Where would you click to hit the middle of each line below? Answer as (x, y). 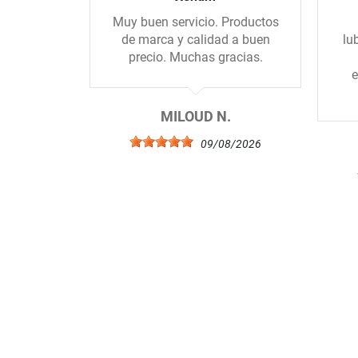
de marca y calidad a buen (195, 40)
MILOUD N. (195, 117)
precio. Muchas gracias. (195, 58)
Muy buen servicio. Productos (195, 22)
